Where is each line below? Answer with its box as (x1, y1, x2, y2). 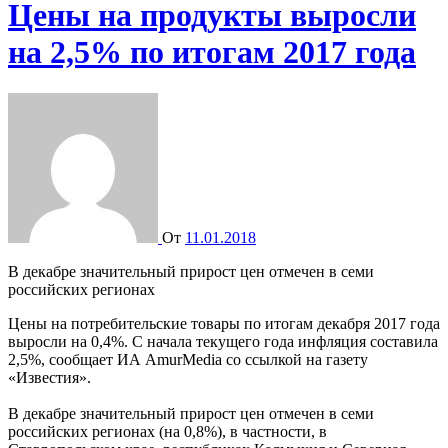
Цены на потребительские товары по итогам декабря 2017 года (8, 314, 440, 332)
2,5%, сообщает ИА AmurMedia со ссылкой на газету (8, 350, 368, 368)
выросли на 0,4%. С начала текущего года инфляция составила (8, 332, 438, 350)
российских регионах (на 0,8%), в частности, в (8, 422, 327, 440)
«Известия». (8, 368, 91, 386)
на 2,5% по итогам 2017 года (8, 34, 416, 71)
